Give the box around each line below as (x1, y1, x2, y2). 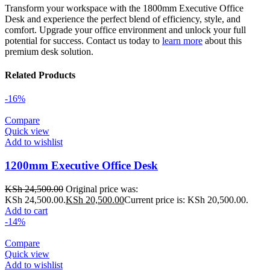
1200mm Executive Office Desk (5, 159, 158, 172)
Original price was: (66, 183, 138, 194)
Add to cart (5, 205, 48, 216)
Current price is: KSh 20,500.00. (124, 194, 248, 205)
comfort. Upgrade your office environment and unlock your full (5, 24, 246, 35)
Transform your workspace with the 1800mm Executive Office (5, 2, 243, 13)
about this (202, 35, 242, 46)
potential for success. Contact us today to (5, 35, 162, 46)
